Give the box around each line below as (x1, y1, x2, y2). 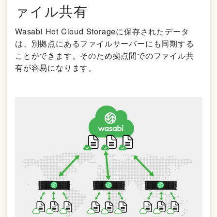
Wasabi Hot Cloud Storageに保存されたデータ (15, 26, 189, 37)
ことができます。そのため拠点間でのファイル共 (15, 50, 194, 62)
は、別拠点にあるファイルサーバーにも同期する (15, 38, 194, 49)
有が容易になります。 (15, 62, 96, 74)
